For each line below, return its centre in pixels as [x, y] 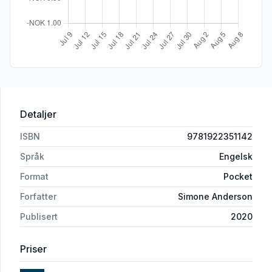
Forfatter [38, 197]
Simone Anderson [215, 197]
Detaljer [38, 114]
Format [34, 177]
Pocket [238, 177]
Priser [33, 249]
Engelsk [236, 157]
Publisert [39, 217]
